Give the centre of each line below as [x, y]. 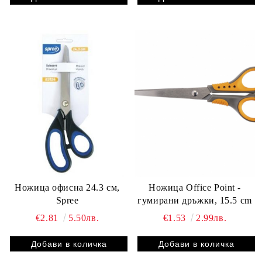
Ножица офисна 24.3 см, [67, 187]
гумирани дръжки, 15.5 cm [195, 200]
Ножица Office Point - [195, 187]
